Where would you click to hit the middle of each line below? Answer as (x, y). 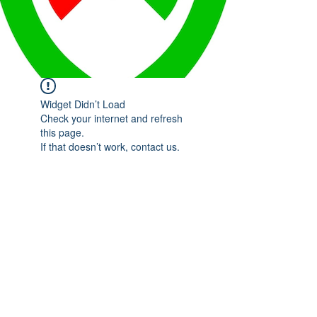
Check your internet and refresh (111, 118)
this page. (62, 132)
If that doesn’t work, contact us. (110, 146)
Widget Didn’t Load (83, 104)
